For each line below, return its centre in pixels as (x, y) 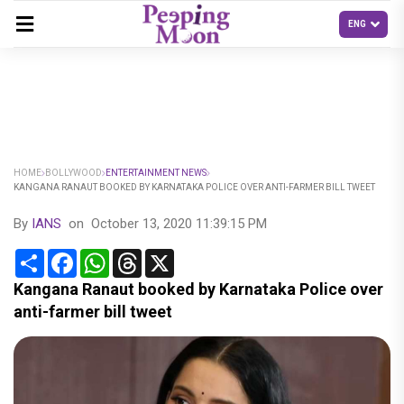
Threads (167, 256)
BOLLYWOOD (73, 173)
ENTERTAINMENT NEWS (156, 173)
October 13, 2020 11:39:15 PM (179, 224)
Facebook (108, 256)
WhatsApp (142, 256)
